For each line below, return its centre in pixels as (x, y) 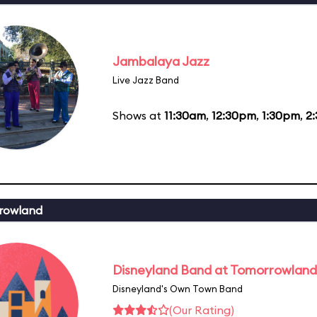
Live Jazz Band (146, 80)
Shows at (138, 115)
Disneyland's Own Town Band (178, 288)
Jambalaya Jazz (161, 61)
